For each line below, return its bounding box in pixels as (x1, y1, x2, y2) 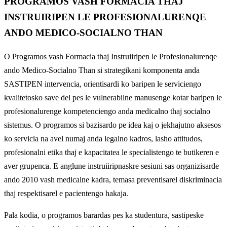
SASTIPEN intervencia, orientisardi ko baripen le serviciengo (4, 80, 201, 89)
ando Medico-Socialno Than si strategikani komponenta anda (4, 66, 200, 75)
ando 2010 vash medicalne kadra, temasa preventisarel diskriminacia (4, 175, 222, 184)
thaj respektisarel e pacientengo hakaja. (4, 189, 128, 198)
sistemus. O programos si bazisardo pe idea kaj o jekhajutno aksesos (4, 121, 221, 130)
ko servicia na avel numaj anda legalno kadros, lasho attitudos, (4, 134, 203, 143)
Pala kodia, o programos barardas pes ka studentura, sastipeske (4, 211, 204, 220)
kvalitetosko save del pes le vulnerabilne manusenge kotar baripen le (4, 93, 222, 102)
